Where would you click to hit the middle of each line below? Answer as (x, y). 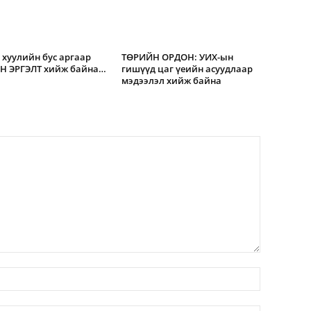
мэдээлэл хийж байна (171, 81)
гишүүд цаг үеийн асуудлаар (187, 69)
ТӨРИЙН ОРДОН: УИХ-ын (177, 57)
